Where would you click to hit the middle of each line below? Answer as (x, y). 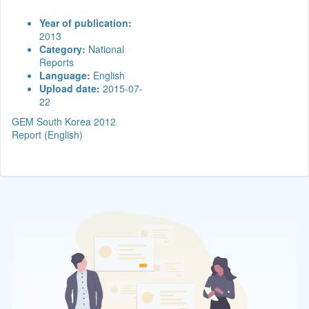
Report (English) (47, 134)
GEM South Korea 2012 (64, 121)
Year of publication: (86, 22)
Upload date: (70, 88)
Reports (57, 62)
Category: (62, 49)
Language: (65, 75)
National (105, 49)
